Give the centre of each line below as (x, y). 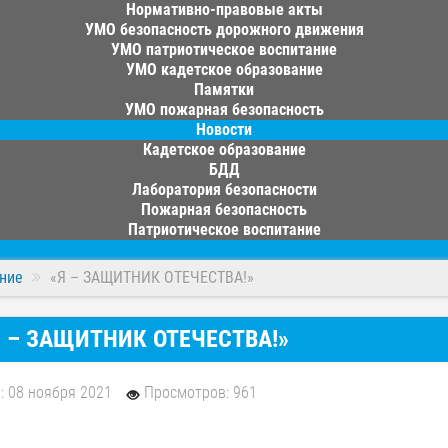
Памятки (224, 89)
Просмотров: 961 (201, 392)
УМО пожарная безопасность (224, 109)
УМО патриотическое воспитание (224, 49)
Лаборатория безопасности (224, 189)
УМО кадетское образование (224, 69)
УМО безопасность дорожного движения (224, 29)
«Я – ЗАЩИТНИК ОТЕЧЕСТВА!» (152, 277)
